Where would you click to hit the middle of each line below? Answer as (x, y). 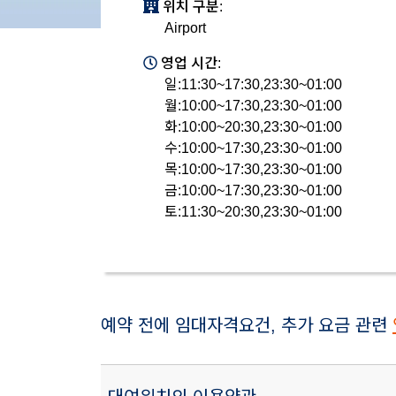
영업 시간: (189, 63)
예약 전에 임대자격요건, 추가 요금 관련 (247, 325)
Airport (185, 28)
